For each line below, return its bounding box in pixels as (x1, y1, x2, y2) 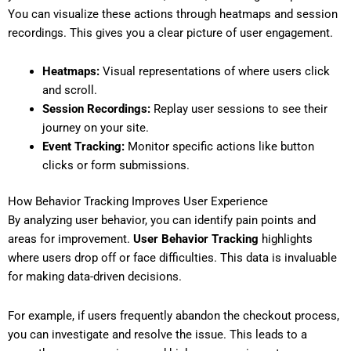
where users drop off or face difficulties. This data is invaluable (8, 251, 337, 266)
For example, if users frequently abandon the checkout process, (8, 308, 339, 323)
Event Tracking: (42, 139, 125, 154)
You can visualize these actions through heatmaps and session (8, 6, 338, 21)
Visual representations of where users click (99, 64, 330, 79)
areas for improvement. (8, 232, 133, 247)
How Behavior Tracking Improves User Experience (8, 194, 268, 209)
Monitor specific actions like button (124, 139, 314, 154)
